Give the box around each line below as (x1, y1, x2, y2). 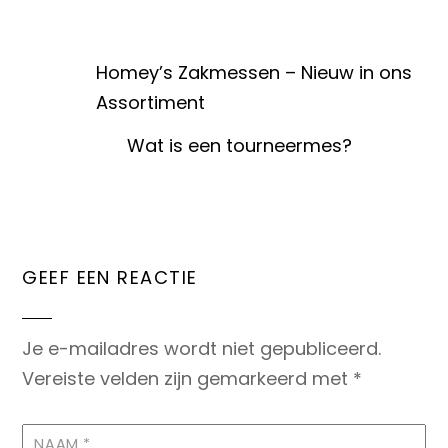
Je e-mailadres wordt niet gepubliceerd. (22, 335, 382, 361)
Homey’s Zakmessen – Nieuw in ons (96, 59, 413, 85)
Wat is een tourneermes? (126, 132, 352, 158)
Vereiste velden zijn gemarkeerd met (22, 365, 354, 391)
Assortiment (96, 89, 206, 115)
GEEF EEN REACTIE (22, 265, 198, 291)
